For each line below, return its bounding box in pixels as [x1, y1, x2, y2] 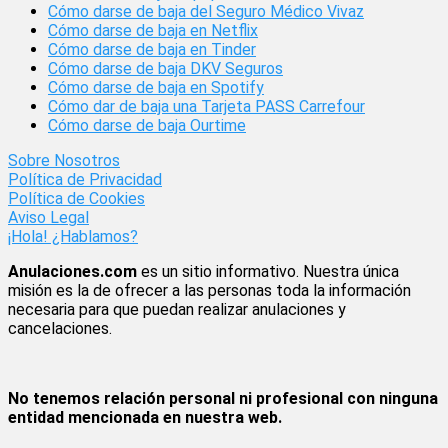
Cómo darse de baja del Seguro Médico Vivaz [48, 2, 364, 22]
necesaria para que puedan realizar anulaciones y [8, 300, 346, 320]
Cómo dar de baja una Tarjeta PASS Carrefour [48, 97, 365, 117]
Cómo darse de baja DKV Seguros [48, 59, 283, 79]
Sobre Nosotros [8, 151, 120, 171]
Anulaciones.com [8, 262, 137, 282]
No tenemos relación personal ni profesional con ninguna [8, 389, 438, 409]
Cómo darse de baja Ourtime [48, 116, 246, 136]
